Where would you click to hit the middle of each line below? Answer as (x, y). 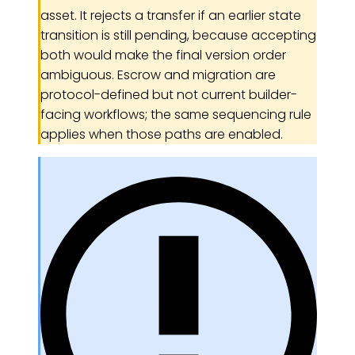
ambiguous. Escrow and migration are (158, 75)
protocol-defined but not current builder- (169, 95)
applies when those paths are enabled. (162, 135)
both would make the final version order (163, 55)
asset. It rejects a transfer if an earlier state (171, 16)
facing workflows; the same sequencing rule (176, 115)
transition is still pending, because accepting (178, 36)
